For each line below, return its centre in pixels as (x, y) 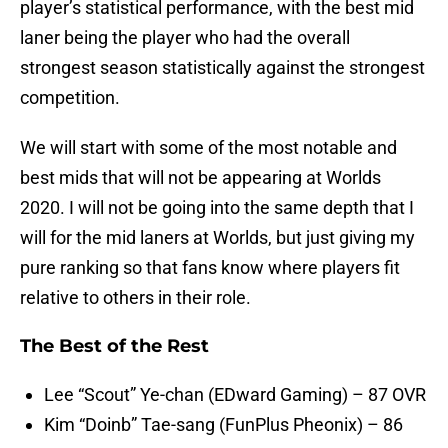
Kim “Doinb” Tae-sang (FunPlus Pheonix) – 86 (223, 425)
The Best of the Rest (114, 346)
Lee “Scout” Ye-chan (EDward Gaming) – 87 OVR (235, 395)
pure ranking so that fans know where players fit (210, 268)
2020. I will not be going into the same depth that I (217, 208)
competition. (70, 98)
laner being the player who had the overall (185, 38)
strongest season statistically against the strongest (222, 68)
